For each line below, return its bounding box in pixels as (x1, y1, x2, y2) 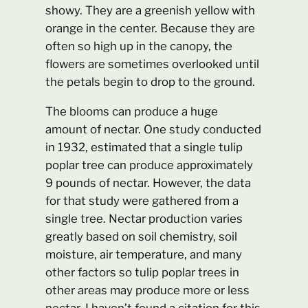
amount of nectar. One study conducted (45, 122, 262, 136)
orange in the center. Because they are (45, 21, 256, 36)
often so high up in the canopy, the (45, 39, 233, 54)
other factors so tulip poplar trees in (45, 265, 240, 279)
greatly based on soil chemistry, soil (45, 229, 238, 243)
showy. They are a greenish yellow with (45, 3, 256, 18)
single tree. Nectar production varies (45, 211, 243, 225)
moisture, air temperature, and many (45, 247, 243, 261)
